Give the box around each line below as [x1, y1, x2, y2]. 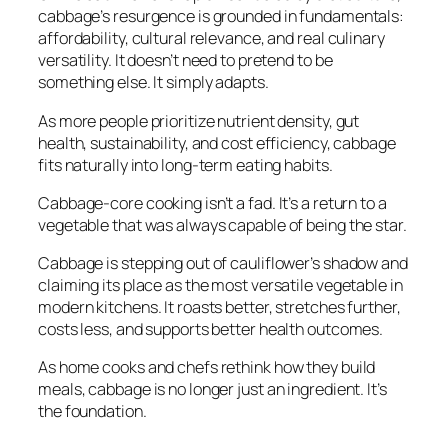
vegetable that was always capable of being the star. [38, 213, 407, 236]
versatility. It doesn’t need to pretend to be [38, 49, 333, 72]
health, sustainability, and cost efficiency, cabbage [38, 131, 396, 154]
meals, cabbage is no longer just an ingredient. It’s [38, 378, 387, 401]
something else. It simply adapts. [38, 71, 269, 94]
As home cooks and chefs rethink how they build [38, 356, 376, 379]
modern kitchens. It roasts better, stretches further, [38, 296, 401, 319]
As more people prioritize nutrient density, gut [38, 109, 360, 132]
